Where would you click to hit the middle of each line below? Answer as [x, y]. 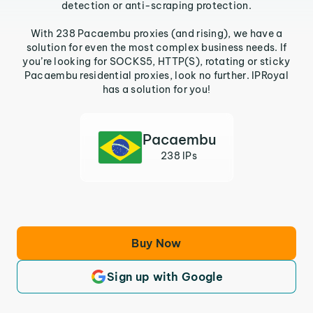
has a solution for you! [156, 89]
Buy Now [156, 243]
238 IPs [179, 156]
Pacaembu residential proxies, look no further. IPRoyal [156, 75]
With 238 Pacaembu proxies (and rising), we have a [156, 34]
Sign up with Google [165, 277]
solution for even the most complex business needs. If [156, 48]
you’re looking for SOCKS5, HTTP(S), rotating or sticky [156, 61]
